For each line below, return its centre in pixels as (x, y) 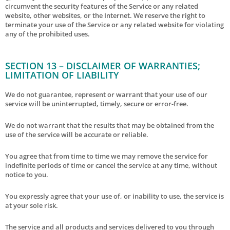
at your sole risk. (32, 205)
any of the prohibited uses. (47, 34)
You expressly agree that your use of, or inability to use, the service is (114, 196)
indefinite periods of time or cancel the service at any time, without (111, 165)
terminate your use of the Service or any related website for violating (114, 24)
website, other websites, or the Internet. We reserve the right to (105, 15)
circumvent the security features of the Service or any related (102, 6)
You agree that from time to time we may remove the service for (107, 156)
